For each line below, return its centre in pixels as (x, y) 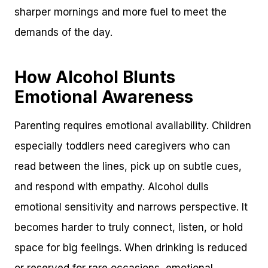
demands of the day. (63, 32)
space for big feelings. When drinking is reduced (131, 247)
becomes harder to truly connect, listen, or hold (129, 227)
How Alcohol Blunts (95, 77)
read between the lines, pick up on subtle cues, (128, 166)
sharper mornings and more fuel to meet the (121, 12)
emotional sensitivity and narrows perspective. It (131, 207)
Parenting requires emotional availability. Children (133, 125)
